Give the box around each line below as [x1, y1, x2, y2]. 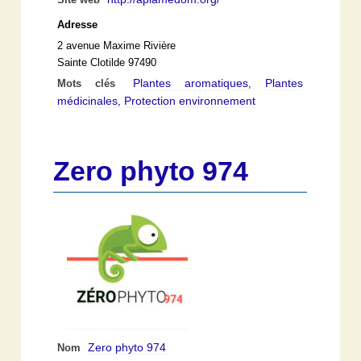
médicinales [57, 93, 118, 107]
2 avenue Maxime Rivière [57, 39, 176, 52]
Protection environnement [124, 93, 256, 107]
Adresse [57, 19, 98, 31]
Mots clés [57, 77, 130, 89]
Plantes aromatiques [133, 76, 249, 89]
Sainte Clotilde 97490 [57, 56, 157, 68]
